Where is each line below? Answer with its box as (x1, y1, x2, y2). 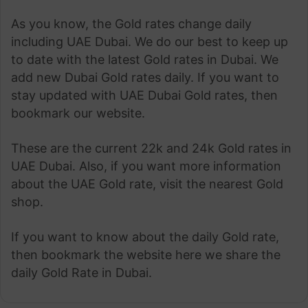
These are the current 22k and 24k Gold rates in (11, 140, 291, 155)
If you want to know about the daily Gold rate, (11, 229, 279, 244)
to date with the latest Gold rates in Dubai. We (11, 52, 278, 67)
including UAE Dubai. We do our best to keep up (11, 34, 288, 49)
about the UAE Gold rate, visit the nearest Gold (11, 176, 283, 191)
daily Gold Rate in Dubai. (11, 265, 152, 280)
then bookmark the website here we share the (11, 247, 280, 262)
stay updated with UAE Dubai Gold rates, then (11, 87, 278, 102)
